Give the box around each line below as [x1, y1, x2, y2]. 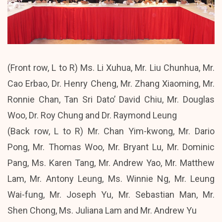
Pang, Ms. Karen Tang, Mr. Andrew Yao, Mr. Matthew [7, 158, 215, 168]
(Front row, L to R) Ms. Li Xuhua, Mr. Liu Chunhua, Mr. [7, 62, 215, 73]
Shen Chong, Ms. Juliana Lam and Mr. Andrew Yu [7, 205, 197, 216]
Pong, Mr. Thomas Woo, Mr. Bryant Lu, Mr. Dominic [7, 142, 215, 153]
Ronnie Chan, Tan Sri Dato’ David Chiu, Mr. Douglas [7, 94, 215, 105]
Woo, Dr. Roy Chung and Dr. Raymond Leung [7, 110, 177, 121]
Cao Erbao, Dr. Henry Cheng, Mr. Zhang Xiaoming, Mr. [7, 78, 215, 89]
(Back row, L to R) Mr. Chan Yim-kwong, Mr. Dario [7, 126, 215, 137]
